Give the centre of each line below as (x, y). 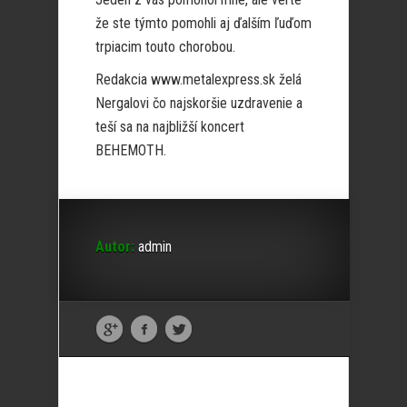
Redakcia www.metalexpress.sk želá (199, 79)
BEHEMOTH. (131, 150)
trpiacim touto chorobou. (165, 47)
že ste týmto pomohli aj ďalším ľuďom (203, 23)
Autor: (115, 247)
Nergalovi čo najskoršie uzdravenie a (199, 103)
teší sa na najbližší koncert (170, 127)
